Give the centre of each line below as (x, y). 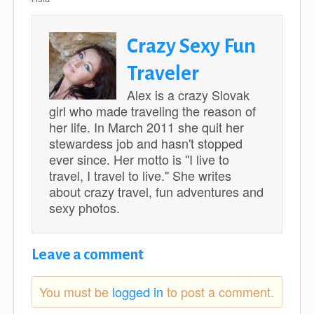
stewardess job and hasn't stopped (146, 143)
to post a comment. (219, 291)
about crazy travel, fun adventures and (156, 191)
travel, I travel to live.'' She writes (140, 175)
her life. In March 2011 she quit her (146, 127)
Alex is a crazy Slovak (188, 94)
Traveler (163, 73)
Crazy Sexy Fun (191, 46)
